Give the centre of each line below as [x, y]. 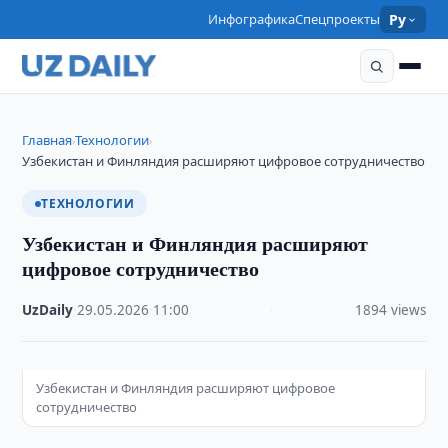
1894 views [390, 310]
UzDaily [48, 310]
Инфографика [252, 19]
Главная [47, 140]
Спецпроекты [338, 19]
